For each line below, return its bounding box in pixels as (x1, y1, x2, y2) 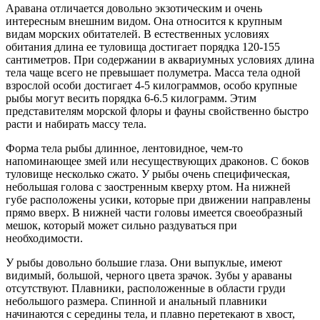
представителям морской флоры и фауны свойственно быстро (6, 104, 309, 117)
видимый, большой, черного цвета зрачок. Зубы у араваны (6, 269, 292, 281)
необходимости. (6, 231, 83, 244)
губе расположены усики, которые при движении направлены (6, 193, 311, 206)
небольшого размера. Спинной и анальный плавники (6, 294, 267, 307)
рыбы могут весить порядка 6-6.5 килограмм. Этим (6, 91, 256, 104)
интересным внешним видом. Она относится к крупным (6, 14, 282, 27)
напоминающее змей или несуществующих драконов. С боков (6, 154, 309, 167)
